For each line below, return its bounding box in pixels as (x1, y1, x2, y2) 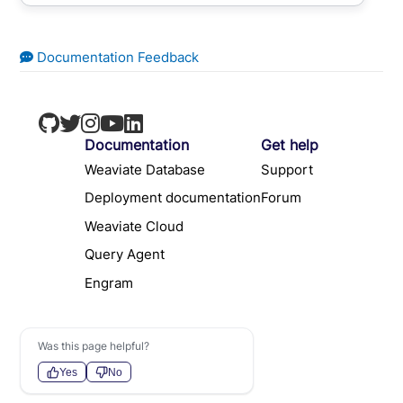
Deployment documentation (85, 189, 261, 207)
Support (261, 160, 313, 178)
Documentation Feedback (33, 49, 200, 67)
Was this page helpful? (38, 339, 150, 354)
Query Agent (85, 246, 165, 264)
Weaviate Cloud (85, 217, 184, 235)
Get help (261, 136, 318, 155)
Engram (85, 273, 133, 291)
